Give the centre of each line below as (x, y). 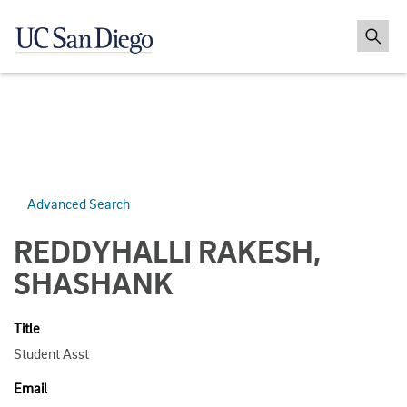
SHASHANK (94, 282)
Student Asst (51, 353)
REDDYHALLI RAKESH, (167, 250)
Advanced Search (79, 203)
